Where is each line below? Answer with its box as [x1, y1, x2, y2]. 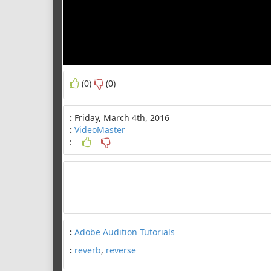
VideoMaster [74, 123, 125, 135]
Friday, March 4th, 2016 [72, 111, 169, 123]
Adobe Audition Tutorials [74, 226, 175, 238]
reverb [74, 244, 101, 256]
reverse [106, 244, 136, 256]
